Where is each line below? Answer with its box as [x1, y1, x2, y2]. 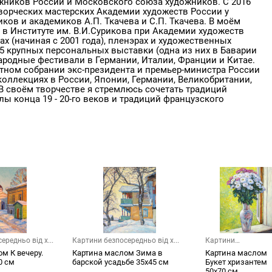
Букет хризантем [205, 257, 267, 267]
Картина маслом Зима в [72, 248, 162, 258]
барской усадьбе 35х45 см [72, 257, 169, 267]
